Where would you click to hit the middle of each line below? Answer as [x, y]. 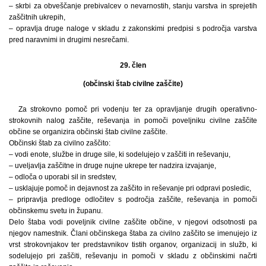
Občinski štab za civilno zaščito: [60, 143]
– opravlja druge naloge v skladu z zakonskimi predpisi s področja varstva [133, 28]
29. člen [133, 65]
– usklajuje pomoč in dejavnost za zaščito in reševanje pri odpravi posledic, [130, 188]
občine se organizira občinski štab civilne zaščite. [88, 132]
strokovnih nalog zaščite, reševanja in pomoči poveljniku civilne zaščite [133, 120]
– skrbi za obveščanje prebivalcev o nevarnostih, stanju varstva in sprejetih [133, 6]
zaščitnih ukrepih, [37, 17]
